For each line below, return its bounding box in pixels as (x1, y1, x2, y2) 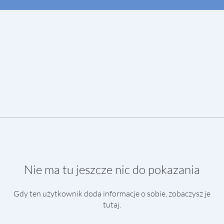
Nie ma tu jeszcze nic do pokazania (24, 162, 200, 177)
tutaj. (103, 199, 121, 209)
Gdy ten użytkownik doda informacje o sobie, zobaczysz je (13, 188, 210, 198)
